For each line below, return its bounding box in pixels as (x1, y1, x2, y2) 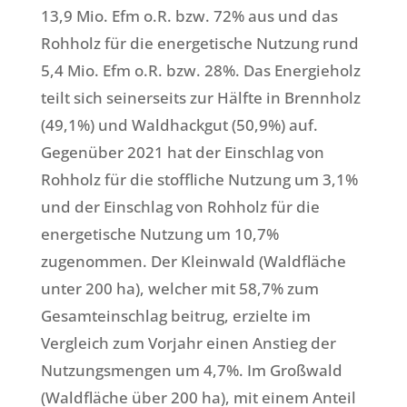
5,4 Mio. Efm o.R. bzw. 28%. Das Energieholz (40, 60, 361, 82)
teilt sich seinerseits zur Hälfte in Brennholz (40, 87, 361, 109)
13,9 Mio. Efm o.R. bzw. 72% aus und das (40, 5, 338, 27)
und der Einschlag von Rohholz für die (40, 196, 320, 218)
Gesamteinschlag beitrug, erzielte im (40, 305, 311, 327)
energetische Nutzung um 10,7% (40, 223, 279, 245)
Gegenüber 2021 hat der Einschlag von (40, 142, 324, 164)
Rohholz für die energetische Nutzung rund (40, 33, 359, 55)
